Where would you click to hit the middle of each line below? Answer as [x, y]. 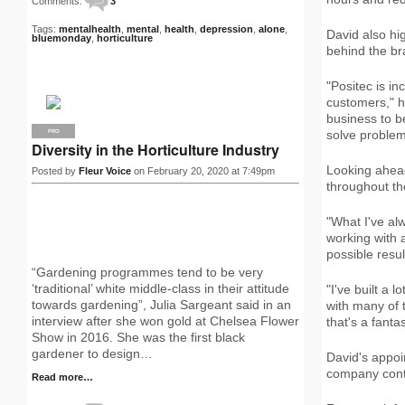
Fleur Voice [105, 171]
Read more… [62, 377]
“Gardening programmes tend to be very [147, 272]
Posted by [55, 171]
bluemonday [61, 38]
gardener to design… [92, 353]
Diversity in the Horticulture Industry [155, 150]
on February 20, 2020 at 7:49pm [203, 171]
